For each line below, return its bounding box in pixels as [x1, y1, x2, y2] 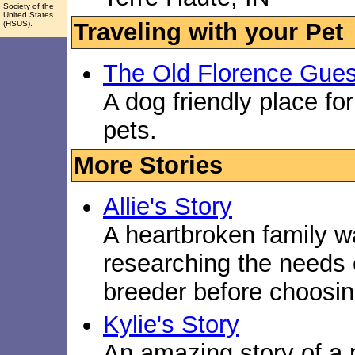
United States [3, 10, 53, 19]
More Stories [74, 151, 223, 179]
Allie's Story [103, 192, 232, 220]
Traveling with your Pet [74, 18, 343, 47]
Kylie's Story [103, 310, 239, 338]
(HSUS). [3, 19, 32, 28]
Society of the [3, 2, 54, 10]
